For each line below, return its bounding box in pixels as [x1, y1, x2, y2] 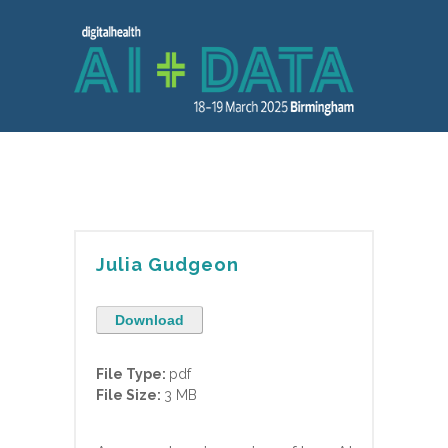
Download [115, 312, 184, 328]
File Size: [96, 387, 164, 403]
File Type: [96, 366, 169, 382]
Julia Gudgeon [96, 254, 239, 275]
